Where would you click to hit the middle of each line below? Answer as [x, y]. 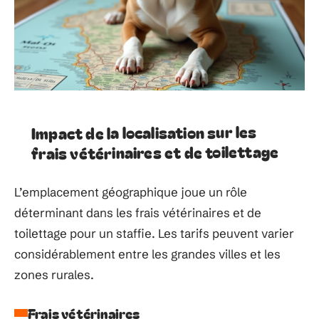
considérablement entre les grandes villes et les [147, 253]
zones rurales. [54, 274]
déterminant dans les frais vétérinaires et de [138, 212]
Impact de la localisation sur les [144, 131]
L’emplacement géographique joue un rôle [131, 192]
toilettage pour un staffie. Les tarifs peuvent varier [154, 233]
